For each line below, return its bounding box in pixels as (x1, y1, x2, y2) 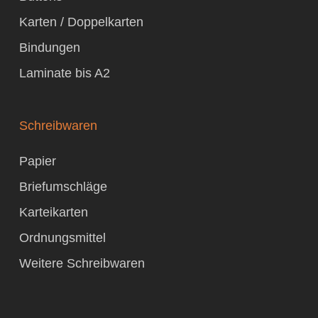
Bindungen (18, 40, 80, 55)
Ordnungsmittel (18, 231, 106, 245)
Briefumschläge (18, 180, 107, 194)
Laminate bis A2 (18, 66, 110, 80)
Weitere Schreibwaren (18, 256, 145, 270)
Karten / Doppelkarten (18, 15, 143, 29)
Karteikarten (18, 205, 88, 219)
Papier (18, 154, 56, 168)
